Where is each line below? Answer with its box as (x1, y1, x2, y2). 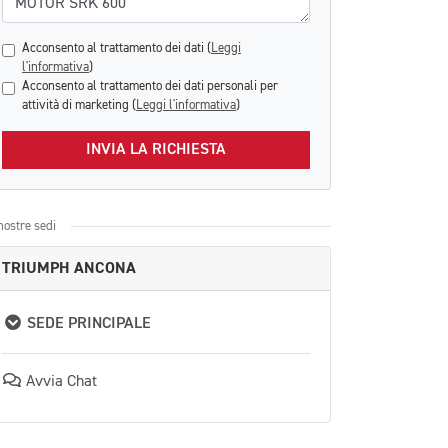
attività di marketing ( (22, 99, 136, 112)
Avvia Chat (22, 374, 97, 390)
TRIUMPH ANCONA (2, 258, 136, 278)
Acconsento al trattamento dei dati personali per (22, 80, 278, 93)
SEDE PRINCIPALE (23, 316, 151, 332)
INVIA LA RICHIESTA (86, 142, 226, 158)
